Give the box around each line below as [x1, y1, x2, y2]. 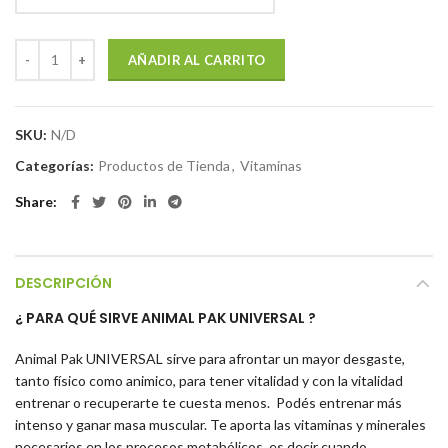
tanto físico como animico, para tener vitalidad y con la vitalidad [15, 371, 403, 389]
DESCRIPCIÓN [15, 272, 112, 293]
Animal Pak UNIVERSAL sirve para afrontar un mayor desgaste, [15, 349, 405, 367]
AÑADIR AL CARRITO [128, 51, 266, 68]
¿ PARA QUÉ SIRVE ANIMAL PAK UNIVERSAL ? [15, 307, 316, 328]
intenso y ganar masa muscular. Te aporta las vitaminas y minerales [15, 415, 426, 433]
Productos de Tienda [98, 156, 230, 174]
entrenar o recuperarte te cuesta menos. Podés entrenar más [15, 393, 402, 411]
